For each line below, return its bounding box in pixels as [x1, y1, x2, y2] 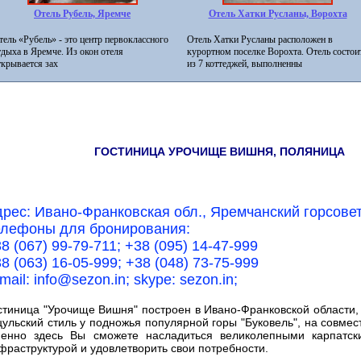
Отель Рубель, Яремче [34, 8, 131, 19]
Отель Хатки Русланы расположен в [187, 34, 333, 45]
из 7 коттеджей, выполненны [187, 58, 302, 69]
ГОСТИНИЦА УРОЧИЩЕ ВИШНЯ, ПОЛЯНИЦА [94, 145, 348, 159]
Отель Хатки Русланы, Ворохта [208, 8, 347, 19]
